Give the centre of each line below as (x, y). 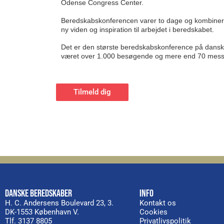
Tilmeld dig (92, 92)
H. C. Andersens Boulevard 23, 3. (59, 203)
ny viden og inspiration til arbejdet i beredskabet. (137, 29)
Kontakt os (157, 203)
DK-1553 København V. (42, 212)
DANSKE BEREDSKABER (38, 193)
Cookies (153, 212)
